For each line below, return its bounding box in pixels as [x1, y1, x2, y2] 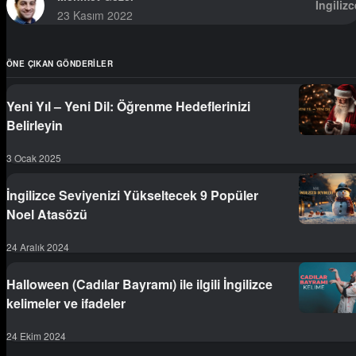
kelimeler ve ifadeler [6, 293, 126, 312]
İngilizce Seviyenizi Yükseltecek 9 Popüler [6, 185, 258, 204]
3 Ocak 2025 [6, 150, 61, 164]
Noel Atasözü [6, 204, 87, 223]
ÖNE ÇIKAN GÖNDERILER [6, 57, 113, 69]
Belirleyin [6, 115, 63, 134]
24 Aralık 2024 [6, 239, 69, 253]
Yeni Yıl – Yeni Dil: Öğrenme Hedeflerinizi [6, 96, 250, 115]
